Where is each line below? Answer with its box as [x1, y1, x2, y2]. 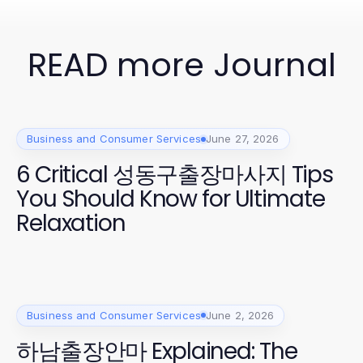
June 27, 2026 [205, 132, 280, 145]
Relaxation [16, 207, 126, 239]
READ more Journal [27, 42, 336, 88]
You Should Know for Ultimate [16, 183, 325, 215]
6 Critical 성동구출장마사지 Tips [16, 159, 334, 190]
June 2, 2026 [205, 308, 275, 322]
